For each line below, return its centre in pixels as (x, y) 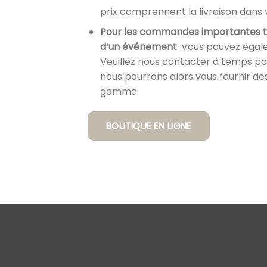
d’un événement (138, 47)
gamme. (119, 92)
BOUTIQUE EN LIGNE (149, 126)
